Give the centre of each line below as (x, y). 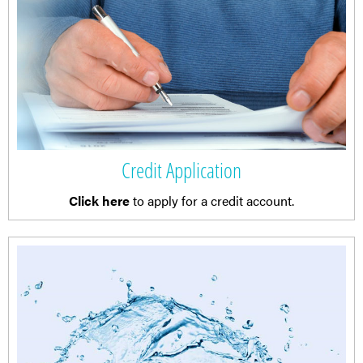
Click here (99, 201)
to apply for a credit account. (212, 201)
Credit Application (181, 170)
